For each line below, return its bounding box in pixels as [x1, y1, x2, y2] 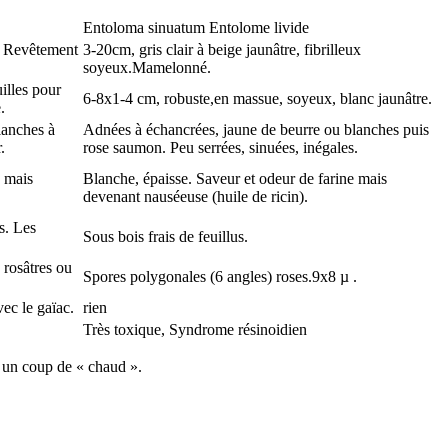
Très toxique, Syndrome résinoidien [83, 320, 307, 338]
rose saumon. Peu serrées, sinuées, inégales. [83, 138, 358, 156]
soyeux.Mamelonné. [83, 58, 211, 76]
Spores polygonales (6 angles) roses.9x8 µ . [83, 267, 357, 285]
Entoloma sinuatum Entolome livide [83, 18, 309, 36]
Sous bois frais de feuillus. [83, 227, 248, 245]
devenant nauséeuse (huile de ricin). [83, 187, 308, 205]
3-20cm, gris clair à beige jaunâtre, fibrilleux [83, 40, 361, 58]
